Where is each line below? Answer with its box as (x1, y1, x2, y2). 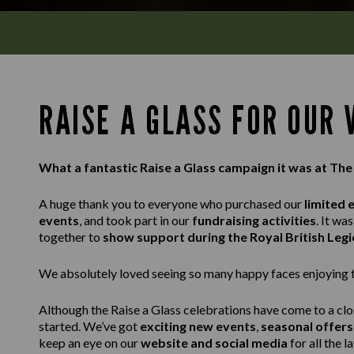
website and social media (141, 335, 288, 350)
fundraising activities (192, 213, 316, 228)
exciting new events (140, 318, 256, 333)
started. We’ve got (39, 318, 140, 333)
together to (39, 229, 103, 244)
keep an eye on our (39, 335, 141, 350)
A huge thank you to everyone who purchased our (39, 196, 304, 211)
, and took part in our (79, 213, 192, 228)
